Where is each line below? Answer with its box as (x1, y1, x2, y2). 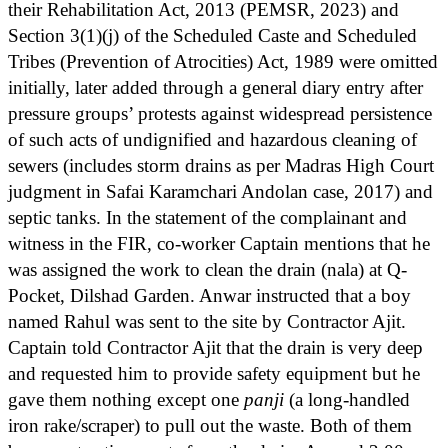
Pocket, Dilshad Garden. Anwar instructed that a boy (8, 284, 411, 306)
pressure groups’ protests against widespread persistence (8, 102, 432, 124)
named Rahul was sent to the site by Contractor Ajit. (8, 310, 406, 332)
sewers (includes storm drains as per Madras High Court (8, 154, 434, 176)
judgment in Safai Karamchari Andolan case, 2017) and (8, 180, 433, 202)
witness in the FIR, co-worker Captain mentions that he (8, 232, 430, 254)
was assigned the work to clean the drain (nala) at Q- (8, 258, 407, 280)
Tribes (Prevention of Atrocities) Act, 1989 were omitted (8, 50, 438, 72)
